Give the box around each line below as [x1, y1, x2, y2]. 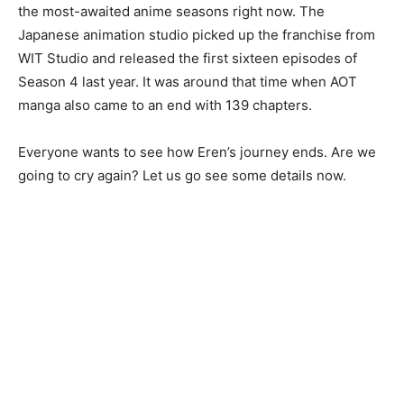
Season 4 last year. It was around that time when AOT [18, 73, 357, 90]
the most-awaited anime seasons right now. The [18, 3, 325, 20]
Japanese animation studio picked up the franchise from [18, 26, 375, 43]
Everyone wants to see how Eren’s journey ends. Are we [18, 143, 376, 161]
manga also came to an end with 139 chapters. [18, 96, 312, 114]
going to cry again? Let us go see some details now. [18, 167, 346, 184]
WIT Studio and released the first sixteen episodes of [18, 50, 357, 67]
